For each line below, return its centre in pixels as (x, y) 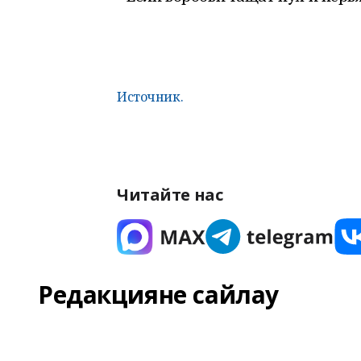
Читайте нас (170, 195)
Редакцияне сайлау (158, 295)
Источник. (150, 97)
